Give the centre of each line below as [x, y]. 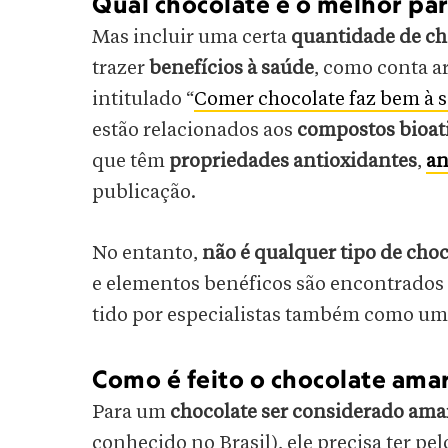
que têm [130, 161]
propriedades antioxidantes [293, 161]
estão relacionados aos [194, 130]
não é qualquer [269, 253]
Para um [131, 412]
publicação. [144, 192]
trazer [120, 68]
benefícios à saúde [231, 68]
